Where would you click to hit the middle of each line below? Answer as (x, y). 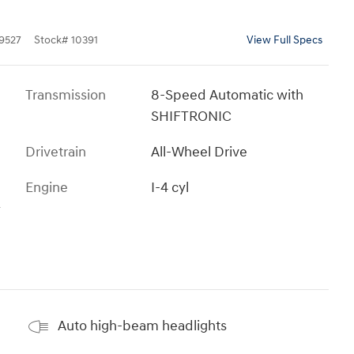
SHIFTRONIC (192, 116)
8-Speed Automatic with (228, 95)
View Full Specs (284, 40)
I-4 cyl (170, 187)
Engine (47, 187)
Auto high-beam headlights (142, 326)
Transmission (66, 95)
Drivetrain (56, 152)
